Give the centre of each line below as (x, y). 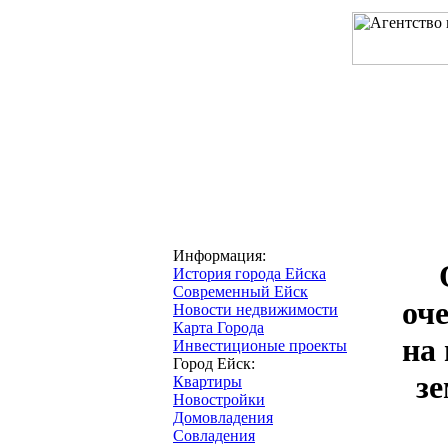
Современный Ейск (240, 291)
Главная (199, 221)
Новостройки (219, 399)
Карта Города (218, 327)
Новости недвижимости (255, 309)
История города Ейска (249, 273)
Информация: (219, 255)
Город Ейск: (214, 363)
